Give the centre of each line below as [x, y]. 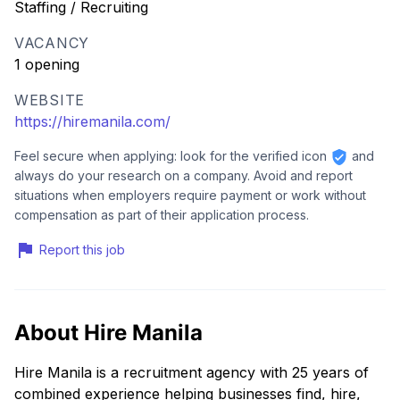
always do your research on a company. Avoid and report [183, 175]
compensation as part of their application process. [162, 214]
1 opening [47, 64]
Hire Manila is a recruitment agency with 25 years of [192, 372]
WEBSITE [50, 100]
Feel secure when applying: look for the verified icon [172, 155]
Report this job [82, 249]
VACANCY [52, 42]
